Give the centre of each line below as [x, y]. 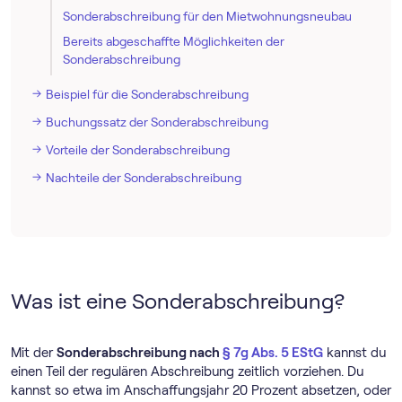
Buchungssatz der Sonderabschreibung [157, 122]
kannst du [354, 352]
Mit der [34, 352]
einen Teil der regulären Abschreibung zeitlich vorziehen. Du [187, 371]
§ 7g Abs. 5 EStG [273, 352]
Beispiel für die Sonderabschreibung [147, 94]
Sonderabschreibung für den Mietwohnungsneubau [207, 16]
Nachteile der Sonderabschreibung [144, 177]
